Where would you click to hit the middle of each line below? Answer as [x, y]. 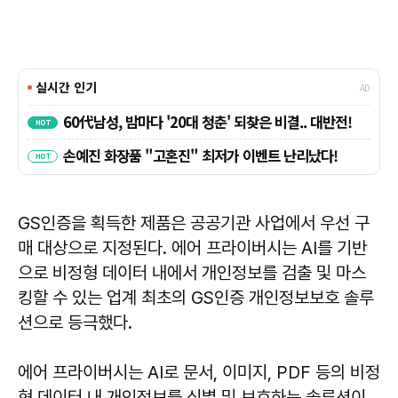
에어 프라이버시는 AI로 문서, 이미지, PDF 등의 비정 [199, 372]
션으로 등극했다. [75, 322]
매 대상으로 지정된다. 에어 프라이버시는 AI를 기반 [192, 247]
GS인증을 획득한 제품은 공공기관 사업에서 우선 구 [194, 223]
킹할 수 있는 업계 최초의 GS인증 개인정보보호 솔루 [196, 297]
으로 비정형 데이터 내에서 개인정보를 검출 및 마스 [192, 272]
